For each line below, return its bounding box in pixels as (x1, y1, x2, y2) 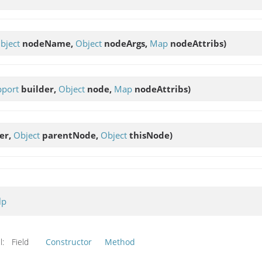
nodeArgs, (102, 37, 150, 50)
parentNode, (40, 129, 101, 141)
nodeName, (20, 37, 75, 50)
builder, (19, 83, 58, 95)
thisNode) (127, 129, 173, 141)
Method (105, 236, 135, 247)
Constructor (46, 236, 92, 247)
